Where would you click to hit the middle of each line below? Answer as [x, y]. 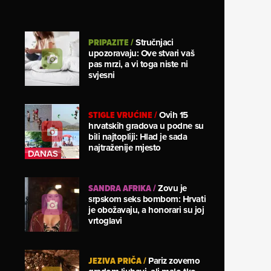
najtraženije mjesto [125, 148]
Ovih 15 [174, 115]
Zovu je [172, 188]
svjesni [102, 75]
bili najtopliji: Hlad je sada [138, 137]
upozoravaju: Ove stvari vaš [142, 53]
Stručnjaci [155, 42]
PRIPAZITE [109, 42]
